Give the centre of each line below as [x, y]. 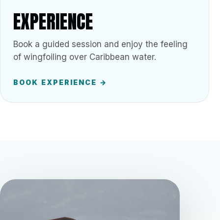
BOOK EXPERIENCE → [60, 82]
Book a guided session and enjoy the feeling [100, 44]
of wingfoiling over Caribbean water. [85, 57]
